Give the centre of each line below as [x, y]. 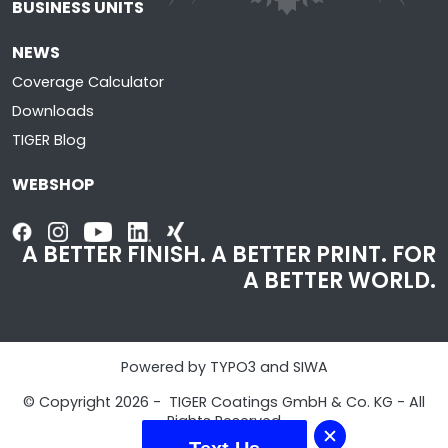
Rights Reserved [224, 421]
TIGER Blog [49, 140]
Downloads [53, 111]
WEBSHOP [53, 185]
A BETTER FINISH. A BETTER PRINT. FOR [229, 254]
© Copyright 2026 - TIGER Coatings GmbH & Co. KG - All [224, 402]
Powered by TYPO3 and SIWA [224, 367]
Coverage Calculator [88, 82]
